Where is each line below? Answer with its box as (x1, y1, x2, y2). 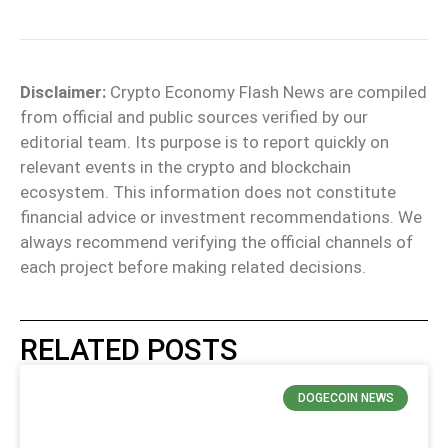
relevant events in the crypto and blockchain (20, 156, 351, 177)
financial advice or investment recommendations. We (20, 206, 422, 227)
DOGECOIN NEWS (297, 391, 394, 406)
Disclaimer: (20, 81, 106, 102)
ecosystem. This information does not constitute (20, 181, 396, 202)
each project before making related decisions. (20, 256, 366, 277)
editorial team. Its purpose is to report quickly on (20, 131, 389, 152)
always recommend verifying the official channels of (20, 231, 413, 252)
